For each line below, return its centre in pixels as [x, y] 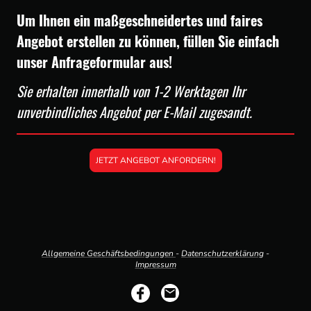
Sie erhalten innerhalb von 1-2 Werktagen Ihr [131, 91]
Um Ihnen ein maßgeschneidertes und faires [140, 20]
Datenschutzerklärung [222, 253]
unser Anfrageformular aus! [96, 61]
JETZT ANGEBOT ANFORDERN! [155, 161]
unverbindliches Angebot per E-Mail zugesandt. [136, 112]
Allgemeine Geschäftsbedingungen [109, 253]
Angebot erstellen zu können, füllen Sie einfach [148, 41]
